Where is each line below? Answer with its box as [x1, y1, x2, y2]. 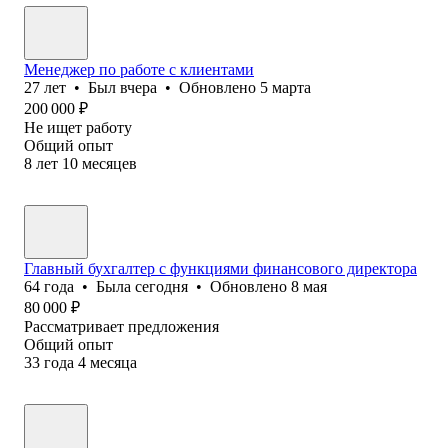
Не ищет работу [24, 118, 132, 136]
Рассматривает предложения [24, 317, 219, 335]
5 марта [260, 78, 311, 96]
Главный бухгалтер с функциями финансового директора [24, 259, 417, 277]
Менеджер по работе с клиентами [24, 60, 254, 78]
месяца [90, 353, 137, 371]
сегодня [135, 277, 188, 295]
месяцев [82, 154, 137, 172]
